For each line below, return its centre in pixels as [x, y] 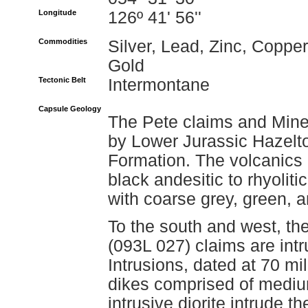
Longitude [57, 12]
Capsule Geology [70, 109]
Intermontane [159, 85]
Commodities [63, 41]
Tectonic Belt [62, 80]
